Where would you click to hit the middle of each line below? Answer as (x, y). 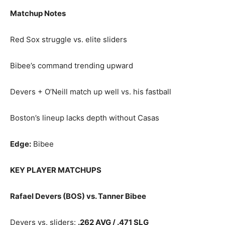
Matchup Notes (38, 13)
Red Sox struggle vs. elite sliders (69, 39)
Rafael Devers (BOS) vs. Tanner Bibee (78, 196)
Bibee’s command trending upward (72, 66)
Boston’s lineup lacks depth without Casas (85, 118)
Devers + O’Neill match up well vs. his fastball (91, 92)
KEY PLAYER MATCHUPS (56, 170)
